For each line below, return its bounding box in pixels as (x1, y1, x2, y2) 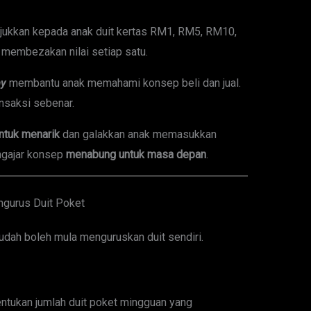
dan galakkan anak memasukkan (59, 128, 217, 142)
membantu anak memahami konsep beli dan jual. (6, 76, 241, 90)
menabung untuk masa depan (65, 148, 206, 162)
